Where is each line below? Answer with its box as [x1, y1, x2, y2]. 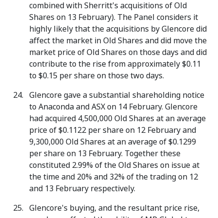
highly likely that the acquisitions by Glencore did [29, 23, 207, 35]
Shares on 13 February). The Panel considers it [29, 12, 198, 23]
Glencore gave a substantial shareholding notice [29, 90, 204, 101]
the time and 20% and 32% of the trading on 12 [29, 171, 198, 182]
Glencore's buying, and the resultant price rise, [29, 202, 200, 214]
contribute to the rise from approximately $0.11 [29, 58, 201, 70]
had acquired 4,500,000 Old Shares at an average [29, 113, 206, 124]
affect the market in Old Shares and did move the [29, 35, 207, 46]
